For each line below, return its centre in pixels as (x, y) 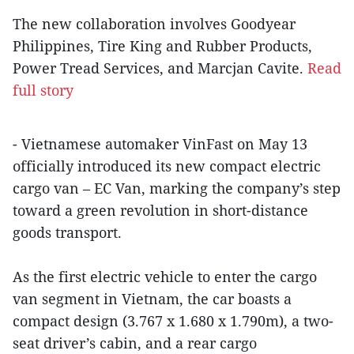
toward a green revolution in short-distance (160, 210)
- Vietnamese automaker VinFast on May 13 (160, 143)
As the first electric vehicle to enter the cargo (165, 276)
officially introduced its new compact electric (167, 166)
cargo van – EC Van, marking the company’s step (177, 188)
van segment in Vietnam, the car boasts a (152, 298)
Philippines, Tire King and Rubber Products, (162, 45)
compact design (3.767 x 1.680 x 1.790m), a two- (173, 320)
